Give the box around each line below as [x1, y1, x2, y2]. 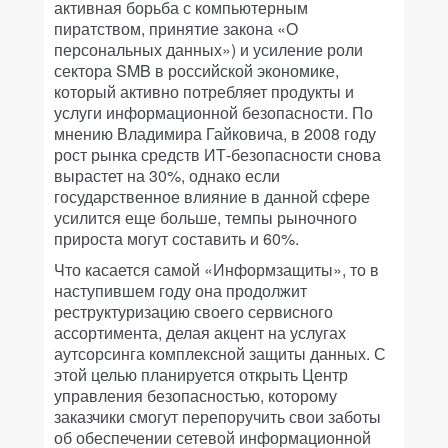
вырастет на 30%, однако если [54, 164, 280, 187]
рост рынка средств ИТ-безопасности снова [54, 143, 381, 166]
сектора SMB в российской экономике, [54, 59, 339, 82]
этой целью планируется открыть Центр [54, 363, 348, 386]
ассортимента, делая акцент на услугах [54, 321, 346, 344]
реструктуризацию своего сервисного [54, 300, 333, 323]
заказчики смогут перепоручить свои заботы [54, 405, 381, 428]
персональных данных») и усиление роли [54, 38, 363, 61]
